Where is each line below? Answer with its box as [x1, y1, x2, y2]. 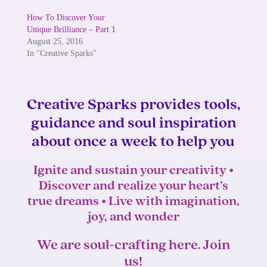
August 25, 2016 [26, 37, 83, 46]
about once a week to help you [32, 134, 235, 151]
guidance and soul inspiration [30, 116, 236, 132]
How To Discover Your [26, 13, 105, 23]
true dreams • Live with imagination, [27, 195, 240, 209]
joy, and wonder [87, 210, 179, 225]
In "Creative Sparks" [26, 49, 97, 58]
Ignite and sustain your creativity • [33, 164, 234, 178]
